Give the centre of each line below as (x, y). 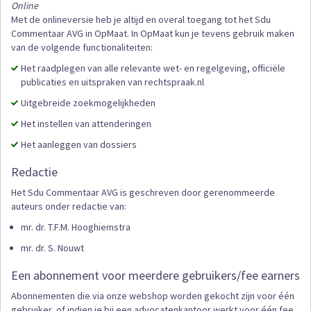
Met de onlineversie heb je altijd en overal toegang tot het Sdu (141, 20)
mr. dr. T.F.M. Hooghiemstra (76, 227)
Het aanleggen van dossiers (79, 145)
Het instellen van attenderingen (86, 124)
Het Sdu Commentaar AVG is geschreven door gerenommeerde (143, 193)
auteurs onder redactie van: (69, 207)
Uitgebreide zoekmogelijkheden (88, 103)
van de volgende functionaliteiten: (82, 48)
